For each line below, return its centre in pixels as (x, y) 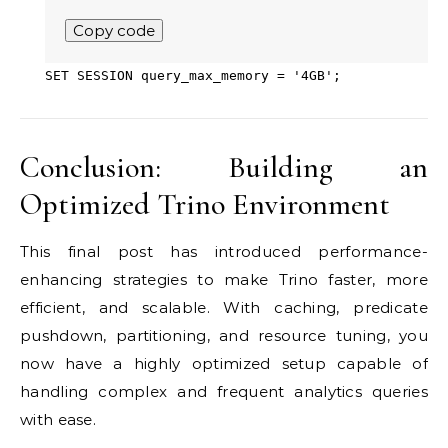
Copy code (114, 31)
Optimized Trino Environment (205, 205)
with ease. (58, 420)
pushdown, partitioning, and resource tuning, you (224, 336)
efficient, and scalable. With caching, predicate (224, 308)
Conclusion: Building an (224, 168)
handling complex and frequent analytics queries (224, 392)
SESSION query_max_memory (173, 76)
